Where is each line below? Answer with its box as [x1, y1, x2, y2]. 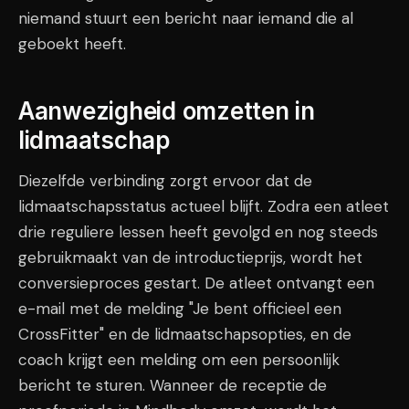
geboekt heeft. [18, 34, 126, 54]
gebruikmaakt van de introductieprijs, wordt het [18, 247, 362, 267]
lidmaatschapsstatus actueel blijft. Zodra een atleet [18, 196, 389, 216]
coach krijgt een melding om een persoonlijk [18, 350, 340, 370]
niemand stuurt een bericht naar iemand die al [18, 8, 353, 28]
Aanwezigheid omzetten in [18, 97, 315, 125]
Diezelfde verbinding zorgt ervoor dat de [18, 171, 312, 191]
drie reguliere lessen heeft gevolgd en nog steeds [18, 222, 378, 242]
